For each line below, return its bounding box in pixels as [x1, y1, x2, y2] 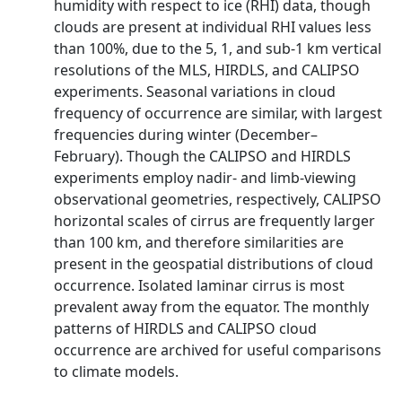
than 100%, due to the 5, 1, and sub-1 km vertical [54, 39, 381, 58]
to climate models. [54, 362, 179, 381]
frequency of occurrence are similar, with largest [54, 103, 382, 123]
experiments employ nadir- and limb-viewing [54, 168, 356, 188]
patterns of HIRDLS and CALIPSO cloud [54, 319, 317, 338]
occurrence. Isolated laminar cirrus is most [54, 275, 345, 295]
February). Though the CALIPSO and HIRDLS [54, 146, 351, 166]
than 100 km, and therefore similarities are [54, 232, 344, 252]
